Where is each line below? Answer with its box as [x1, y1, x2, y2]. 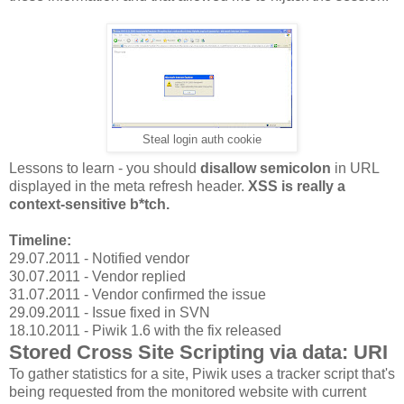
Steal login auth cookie [142, 133, 262, 147]
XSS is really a [248, 179, 345, 195]
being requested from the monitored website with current [9, 384, 366, 400]
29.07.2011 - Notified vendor [9, 251, 189, 267]
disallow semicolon [200, 161, 335, 177]
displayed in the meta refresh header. [9, 179, 248, 195]
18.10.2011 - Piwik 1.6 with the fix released [9, 323, 281, 339]
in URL [335, 161, 379, 177]
